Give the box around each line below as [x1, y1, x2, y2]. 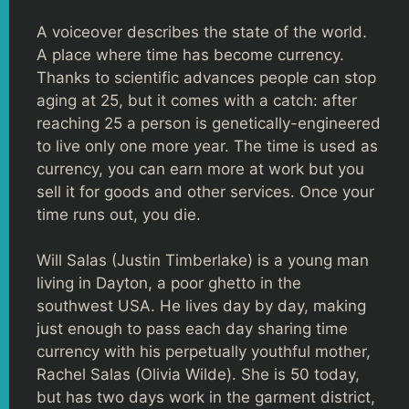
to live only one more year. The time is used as [37, 136, 378, 155]
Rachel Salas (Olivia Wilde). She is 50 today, [37, 365, 360, 383]
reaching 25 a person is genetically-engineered [37, 113, 381, 132]
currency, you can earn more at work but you [37, 159, 364, 178]
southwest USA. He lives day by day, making [37, 297, 366, 315]
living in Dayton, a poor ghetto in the [37, 274, 301, 292]
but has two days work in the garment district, [37, 388, 375, 406]
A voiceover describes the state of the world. [37, 22, 367, 41]
